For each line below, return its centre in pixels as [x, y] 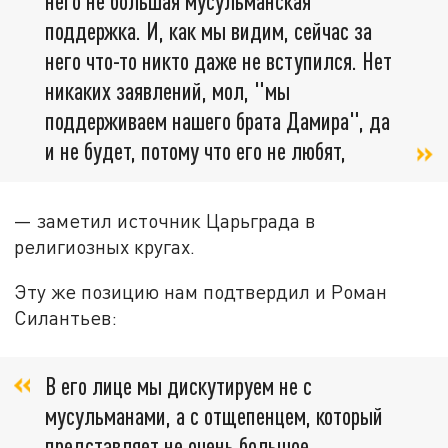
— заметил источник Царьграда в [165, 220]
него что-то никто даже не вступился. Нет [218, 60]
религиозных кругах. [105, 246]
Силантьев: [66, 318]
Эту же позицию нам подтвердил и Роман [201, 292]
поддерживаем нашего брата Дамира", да [217, 120]
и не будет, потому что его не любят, [195, 150]
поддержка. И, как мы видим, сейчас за [208, 30]
